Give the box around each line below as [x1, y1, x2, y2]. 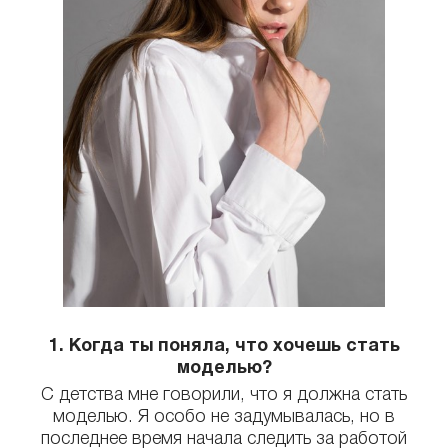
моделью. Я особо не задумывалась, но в [53, 405, 395, 426]
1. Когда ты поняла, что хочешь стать [48, 335, 400, 356]
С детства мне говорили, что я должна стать [41, 383, 407, 404]
